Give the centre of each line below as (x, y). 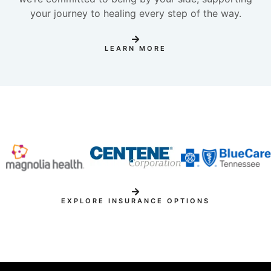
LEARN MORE (135, 48)
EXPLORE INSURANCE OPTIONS (135, 201)
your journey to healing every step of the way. (135, 13)
